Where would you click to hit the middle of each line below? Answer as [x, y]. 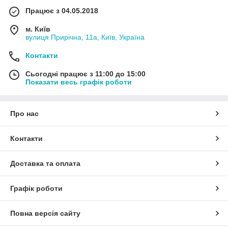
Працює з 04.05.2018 [62, 11]
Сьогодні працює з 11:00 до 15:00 [85, 74]
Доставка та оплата [45, 163]
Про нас [24, 113]
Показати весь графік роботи [79, 82]
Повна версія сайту [45, 213]
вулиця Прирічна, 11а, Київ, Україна [85, 37]
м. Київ [38, 29]
